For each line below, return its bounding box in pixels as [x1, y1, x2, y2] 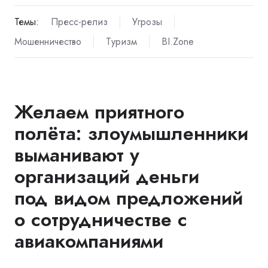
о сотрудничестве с [14, 206, 187, 234]
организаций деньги [14, 163, 199, 191]
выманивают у [14, 141, 139, 169]
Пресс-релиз [50, 15, 108, 29]
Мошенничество [14, 35, 81, 49]
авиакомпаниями [14, 227, 163, 255]
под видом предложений [14, 184, 243, 212]
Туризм [105, 35, 137, 49]
